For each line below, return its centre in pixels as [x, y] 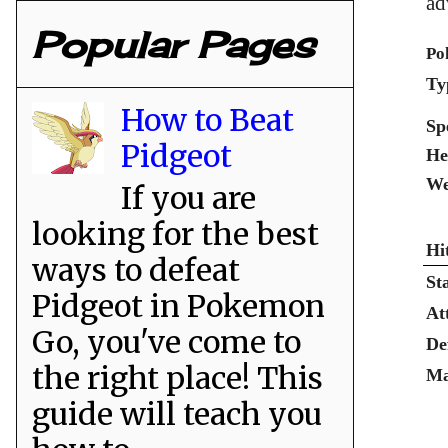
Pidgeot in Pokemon [178, 305]
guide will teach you [177, 413]
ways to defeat [136, 269]
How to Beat [207, 119]
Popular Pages [173, 44]
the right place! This [177, 377]
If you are [188, 197]
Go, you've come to [166, 341]
